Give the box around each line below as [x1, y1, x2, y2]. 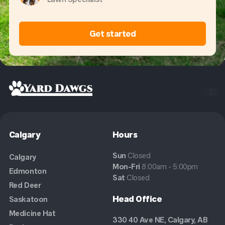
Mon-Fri [113, 161, 142, 171]
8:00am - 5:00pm [142, 161, 198, 171]
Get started [89, 28, 136, 39]
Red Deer [9, 180, 41, 190]
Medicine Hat [9, 208, 56, 218]
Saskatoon [9, 194, 48, 204]
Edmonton [9, 166, 47, 176]
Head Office [113, 193, 162, 204]
